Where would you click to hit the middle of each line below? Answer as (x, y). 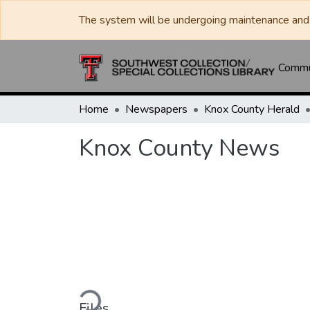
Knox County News (179, 148)
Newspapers (156, 109)
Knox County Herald (252, 109)
